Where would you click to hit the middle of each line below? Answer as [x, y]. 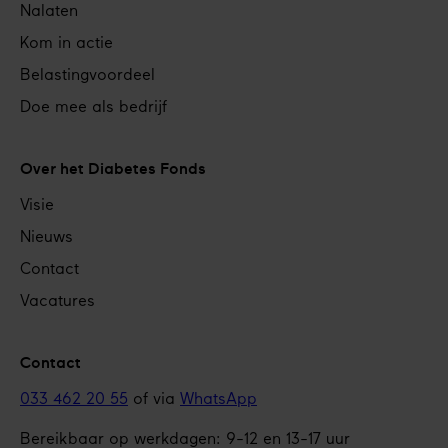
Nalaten [49, 12]
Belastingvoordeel [87, 76]
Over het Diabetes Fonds [113, 169]
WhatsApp [218, 400]
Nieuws [46, 238]
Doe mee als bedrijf [93, 108]
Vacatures [57, 302]
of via [154, 400]
